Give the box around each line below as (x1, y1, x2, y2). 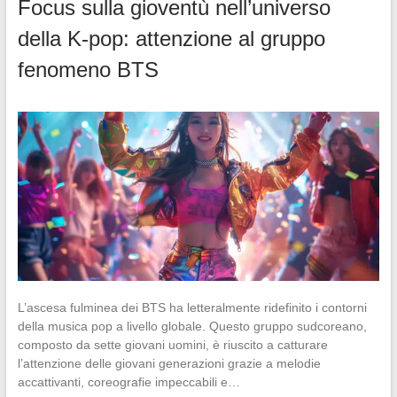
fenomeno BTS (17, 57, 159, 82)
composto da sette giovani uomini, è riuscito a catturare (17, 337, 328, 352)
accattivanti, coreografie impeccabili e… (17, 374, 240, 389)
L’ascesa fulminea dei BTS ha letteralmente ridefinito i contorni (17, 300, 367, 315)
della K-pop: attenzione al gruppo (17, 26, 325, 51)
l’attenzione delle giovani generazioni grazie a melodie (17, 355, 321, 370)
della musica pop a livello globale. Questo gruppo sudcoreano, (17, 318, 367, 333)
